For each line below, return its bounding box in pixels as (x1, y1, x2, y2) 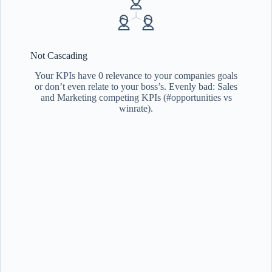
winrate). (119, 103, 153, 114)
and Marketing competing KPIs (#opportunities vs (40, 92, 232, 103)
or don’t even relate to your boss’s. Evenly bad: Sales (35, 81, 237, 92)
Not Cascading (30, 50, 87, 61)
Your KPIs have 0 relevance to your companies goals (35, 70, 237, 81)
